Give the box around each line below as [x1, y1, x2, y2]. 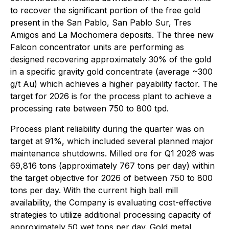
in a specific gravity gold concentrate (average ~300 [10, 66, 213, 77]
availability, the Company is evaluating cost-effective [10, 197, 212, 208]
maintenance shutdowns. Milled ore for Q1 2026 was [10, 148, 214, 158]
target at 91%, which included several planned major [10, 136, 214, 146]
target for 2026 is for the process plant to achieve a [10, 91, 212, 101]
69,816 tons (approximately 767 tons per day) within [10, 161, 215, 171]
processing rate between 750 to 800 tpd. [10, 103, 169, 113]
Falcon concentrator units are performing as [10, 42, 184, 52]
